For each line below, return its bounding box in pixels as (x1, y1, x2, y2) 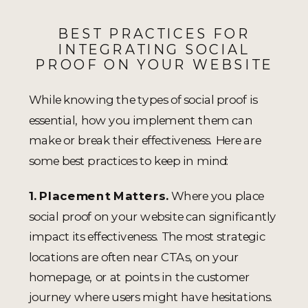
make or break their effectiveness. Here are (29, 133, 261, 148)
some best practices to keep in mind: (29, 153, 230, 168)
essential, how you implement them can (29, 112, 252, 127)
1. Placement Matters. (29, 188, 172, 203)
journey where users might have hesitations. (29, 289, 274, 305)
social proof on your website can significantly (29, 208, 276, 223)
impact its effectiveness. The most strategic (29, 229, 265, 244)
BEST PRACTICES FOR (58, 25, 250, 43)
